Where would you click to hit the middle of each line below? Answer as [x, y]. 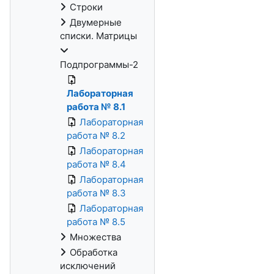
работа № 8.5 [96, 222]
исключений [88, 266]
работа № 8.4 [96, 164]
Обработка [94, 252]
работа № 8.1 [96, 107]
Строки [86, 7]
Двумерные [96, 22]
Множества [95, 237]
